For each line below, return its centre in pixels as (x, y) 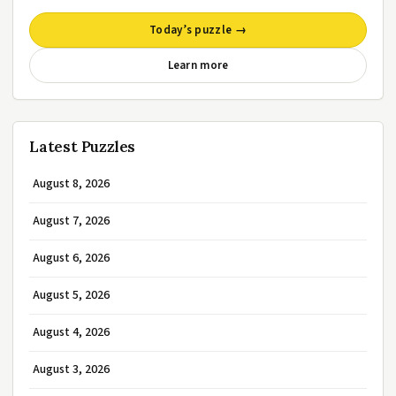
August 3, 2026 (71, 369)
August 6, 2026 (71, 258)
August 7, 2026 (71, 221)
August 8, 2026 (71, 184)
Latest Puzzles (83, 147)
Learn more (198, 65)
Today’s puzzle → (198, 30)
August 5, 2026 (71, 295)
